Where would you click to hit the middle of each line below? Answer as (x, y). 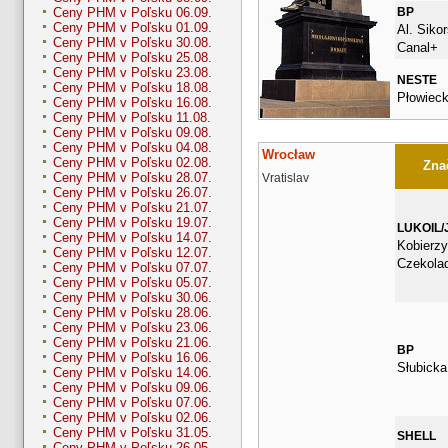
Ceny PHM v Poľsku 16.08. (132, 103)
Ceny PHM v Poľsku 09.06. (132, 388)
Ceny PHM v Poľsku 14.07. (132, 238)
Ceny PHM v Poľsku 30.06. (132, 298)
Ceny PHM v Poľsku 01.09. (132, 28)
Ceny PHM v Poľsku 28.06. (132, 313)
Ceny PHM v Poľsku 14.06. (132, 373)
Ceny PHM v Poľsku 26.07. (132, 193)
